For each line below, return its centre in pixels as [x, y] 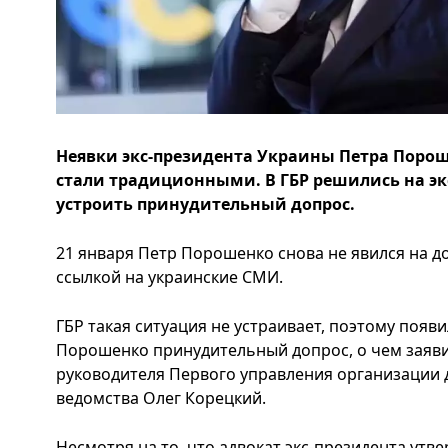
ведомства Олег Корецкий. [161, 397]
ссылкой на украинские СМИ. [169, 276]
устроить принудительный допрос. [205, 203]
